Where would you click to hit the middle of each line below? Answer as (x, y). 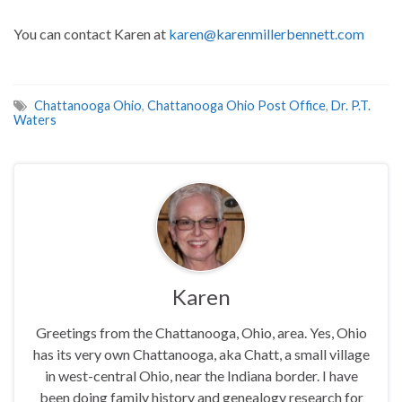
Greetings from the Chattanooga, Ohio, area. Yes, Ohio (201, 332)
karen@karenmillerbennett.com (267, 33)
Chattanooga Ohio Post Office (236, 105)
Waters (35, 119)
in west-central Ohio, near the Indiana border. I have (201, 375)
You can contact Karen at (91, 33)
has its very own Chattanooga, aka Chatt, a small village (201, 354)
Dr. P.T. (351, 105)
